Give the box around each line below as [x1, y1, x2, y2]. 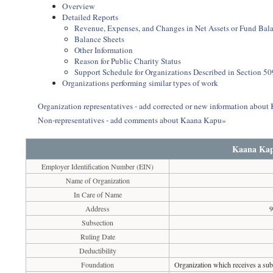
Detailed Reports [62, 12, 119, 23]
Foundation [81, 260, 115, 269]
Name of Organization [65, 175, 130, 185]
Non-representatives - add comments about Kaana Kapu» [38, 115, 227, 126]
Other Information [74, 44, 133, 55]
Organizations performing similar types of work [62, 77, 219, 88]
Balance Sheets [74, 34, 125, 44]
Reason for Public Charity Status [74, 55, 182, 66]
